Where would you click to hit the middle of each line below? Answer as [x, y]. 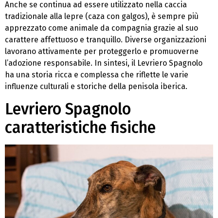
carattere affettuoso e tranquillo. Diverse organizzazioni [106, 40]
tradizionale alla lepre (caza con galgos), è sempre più [102, 17]
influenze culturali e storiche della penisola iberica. [96, 87]
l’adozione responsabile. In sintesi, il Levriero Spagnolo [104, 63]
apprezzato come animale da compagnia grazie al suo [101, 28]
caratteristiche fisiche [80, 127]
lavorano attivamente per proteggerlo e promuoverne [102, 52]
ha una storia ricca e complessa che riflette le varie [97, 75]
